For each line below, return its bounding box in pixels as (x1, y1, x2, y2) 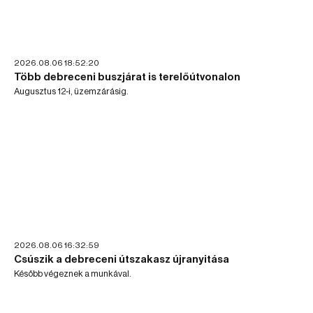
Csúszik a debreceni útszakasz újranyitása (14, 254, 229, 265)
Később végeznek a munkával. (14, 269, 131, 279)
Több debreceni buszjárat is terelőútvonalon (14, 71, 240, 82)
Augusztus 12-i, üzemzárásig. (14, 86, 129, 96)
